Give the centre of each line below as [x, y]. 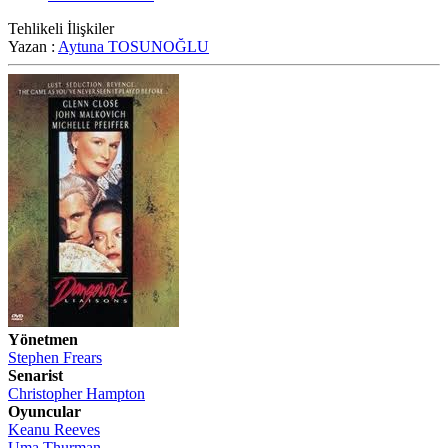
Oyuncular [44, 411]
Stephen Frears [55, 357]
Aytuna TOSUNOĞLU [133, 46]
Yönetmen [43, 339]
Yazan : [33, 46]
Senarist [35, 375]
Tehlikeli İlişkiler [61, 28]
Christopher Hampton [76, 393]
